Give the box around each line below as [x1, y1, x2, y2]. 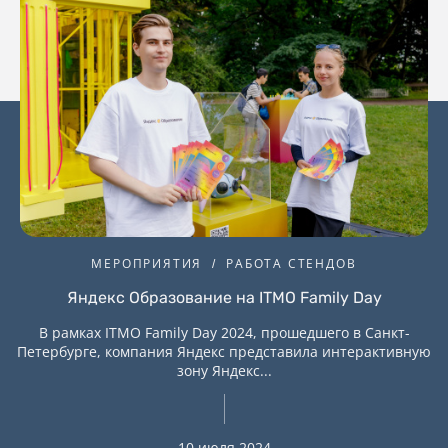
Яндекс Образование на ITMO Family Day [66, 288, 382, 308]
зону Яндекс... [176, 361, 272, 381]
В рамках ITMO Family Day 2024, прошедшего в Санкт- [38, 323, 410, 343]
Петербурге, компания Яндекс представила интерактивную [17, 342, 431, 362]
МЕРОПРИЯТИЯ [91, 255, 203, 273]
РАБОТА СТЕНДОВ [226, 255, 357, 273]
